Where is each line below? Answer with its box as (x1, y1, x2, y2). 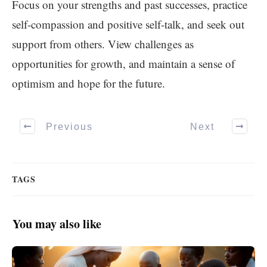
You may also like (13, 215, 101, 232)
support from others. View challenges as (12, 36, 194, 51)
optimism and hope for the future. (12, 76, 165, 91)
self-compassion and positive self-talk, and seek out (12, 17, 244, 32)
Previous (46, 121, 93, 132)
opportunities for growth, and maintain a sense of (12, 56, 235, 71)
